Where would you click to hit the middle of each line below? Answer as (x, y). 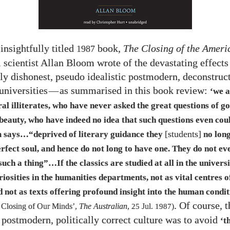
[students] (183, 134)
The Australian (103, 206)
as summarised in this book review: (135, 91)
